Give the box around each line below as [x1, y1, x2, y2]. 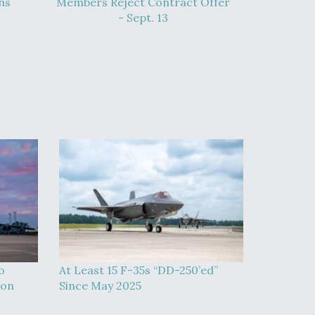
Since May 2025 [58, 278, 141, 292]
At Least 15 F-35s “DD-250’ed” [58, 263, 218, 277]
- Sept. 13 [118, 11, 168, 25]
